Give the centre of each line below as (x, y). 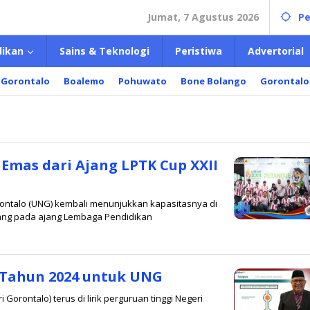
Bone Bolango (213, 81)
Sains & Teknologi (104, 51)
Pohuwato (143, 81)
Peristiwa (199, 51)
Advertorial (276, 51)
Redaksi (24, 246)
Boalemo (84, 81)
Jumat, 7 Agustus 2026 (203, 17)
